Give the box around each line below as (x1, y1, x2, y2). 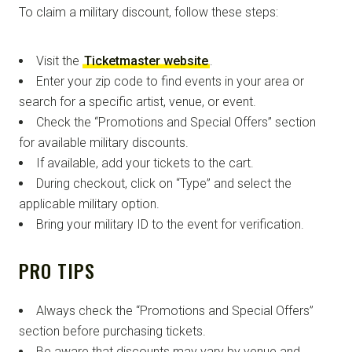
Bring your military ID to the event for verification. (36, 216, 304, 232)
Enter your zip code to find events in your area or (36, 73, 304, 89)
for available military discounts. (19, 134, 189, 150)
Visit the (36, 53, 82, 68)
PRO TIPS (19, 255, 95, 284)
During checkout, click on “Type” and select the (36, 175, 291, 191)
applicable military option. (19, 196, 159, 211)
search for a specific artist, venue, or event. (19, 93, 256, 109)
